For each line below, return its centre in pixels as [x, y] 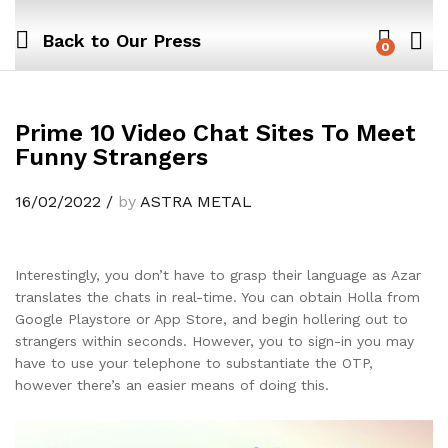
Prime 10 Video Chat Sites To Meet [215, 133]
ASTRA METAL [196, 201]
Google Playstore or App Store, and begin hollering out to [211, 319]
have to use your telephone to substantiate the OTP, [194, 363]
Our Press [155, 40]
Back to [76, 40]
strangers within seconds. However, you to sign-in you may [214, 341]
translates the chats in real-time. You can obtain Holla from [217, 297]
